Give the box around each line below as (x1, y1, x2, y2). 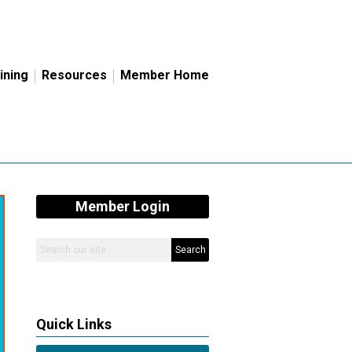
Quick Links (36, 316, 112, 333)
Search (174, 244, 206, 256)
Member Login (75, 198, 170, 215)
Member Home (120, 68, 209, 82)
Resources (42, 68, 107, 82)
